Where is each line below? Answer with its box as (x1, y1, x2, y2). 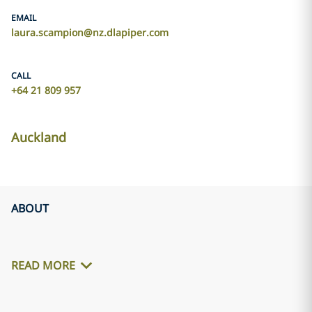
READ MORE (11, 258, 75, 274)
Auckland (11, 129, 66, 146)
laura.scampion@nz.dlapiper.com (11, 26, 169, 39)
